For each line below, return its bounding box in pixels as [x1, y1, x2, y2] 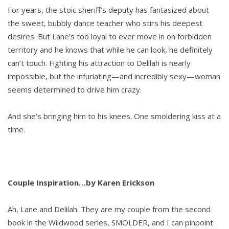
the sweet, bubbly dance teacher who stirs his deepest [8, 18, 202, 29]
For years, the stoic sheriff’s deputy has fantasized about [8, 5, 209, 15]
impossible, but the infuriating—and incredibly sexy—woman [8, 71, 220, 82]
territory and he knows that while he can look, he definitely [8, 44, 213, 55]
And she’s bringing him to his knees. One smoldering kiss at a [8, 111, 221, 122]
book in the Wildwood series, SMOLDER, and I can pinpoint [8, 217, 213, 228]
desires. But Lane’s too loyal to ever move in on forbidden [8, 31, 212, 42]
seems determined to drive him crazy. [8, 84, 142, 95]
